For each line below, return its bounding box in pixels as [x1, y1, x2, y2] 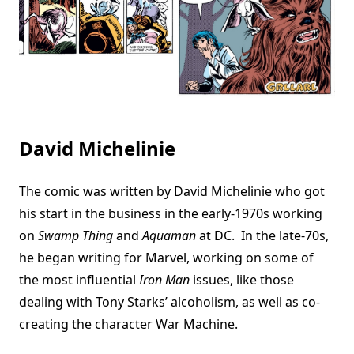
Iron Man [139, 271, 190, 289]
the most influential [19, 271, 139, 289]
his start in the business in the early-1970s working [19, 205, 322, 223]
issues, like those [190, 271, 294, 289]
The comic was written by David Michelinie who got [19, 183, 325, 201]
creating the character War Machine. [19, 315, 244, 333]
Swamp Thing [38, 227, 113, 245]
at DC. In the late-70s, [196, 227, 329, 245]
